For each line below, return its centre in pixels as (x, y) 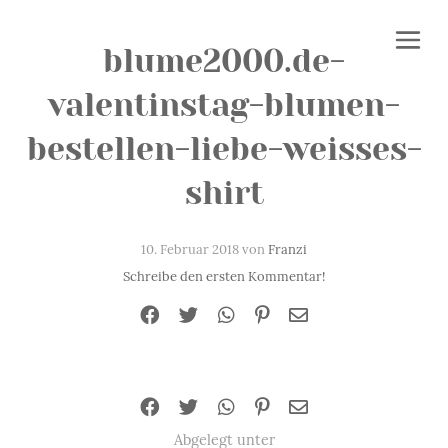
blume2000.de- (224, 61)
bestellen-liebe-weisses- (224, 149)
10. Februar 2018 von (204, 249)
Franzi (287, 249)
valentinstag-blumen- (224, 105)
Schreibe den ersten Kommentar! (224, 276)
